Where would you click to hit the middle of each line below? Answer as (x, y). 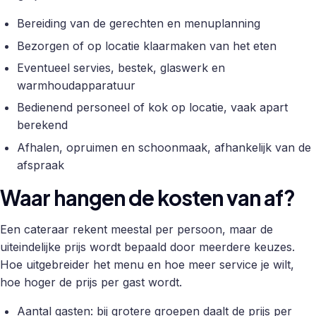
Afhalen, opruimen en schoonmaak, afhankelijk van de (164, 147)
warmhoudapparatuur (76, 86)
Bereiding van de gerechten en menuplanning (139, 24)
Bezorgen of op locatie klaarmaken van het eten (147, 45)
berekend (42, 125)
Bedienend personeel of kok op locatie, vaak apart (152, 108)
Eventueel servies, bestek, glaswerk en (121, 68)
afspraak (41, 165)
